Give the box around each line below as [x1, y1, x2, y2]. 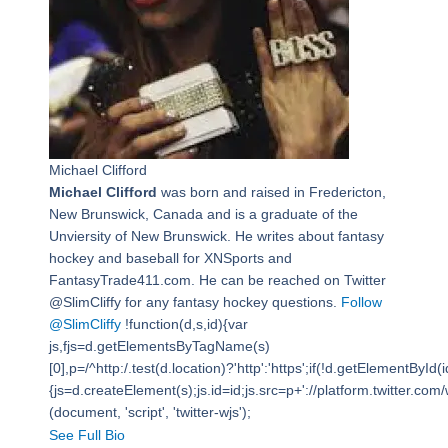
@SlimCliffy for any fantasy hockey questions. [48, 294, 341, 311]
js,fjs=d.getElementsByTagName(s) [48, 338, 270, 355]
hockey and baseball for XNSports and [48, 250, 292, 267]
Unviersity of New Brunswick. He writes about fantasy [48, 228, 384, 245]
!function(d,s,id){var [120, 316, 248, 333]
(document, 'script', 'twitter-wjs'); [48, 404, 251, 421]
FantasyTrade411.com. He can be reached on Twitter [48, 272, 386, 289]
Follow [340, 294, 382, 311]
